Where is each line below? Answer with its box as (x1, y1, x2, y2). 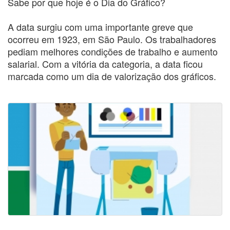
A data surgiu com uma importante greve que (8, 20, 193, 33)
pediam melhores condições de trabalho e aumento (8, 44, 218, 58)
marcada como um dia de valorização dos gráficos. (8, 69, 216, 83)
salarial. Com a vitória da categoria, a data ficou (8, 56, 203, 70)
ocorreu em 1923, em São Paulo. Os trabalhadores (8, 32, 216, 46)
